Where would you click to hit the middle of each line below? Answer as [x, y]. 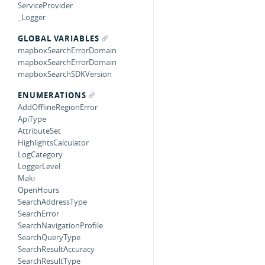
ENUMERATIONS [52, 95]
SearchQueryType [49, 237]
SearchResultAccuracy [56, 249]
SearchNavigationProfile [60, 225]
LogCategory [40, 154]
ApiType [32, 119]
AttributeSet [39, 131]
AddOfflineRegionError [58, 107]
